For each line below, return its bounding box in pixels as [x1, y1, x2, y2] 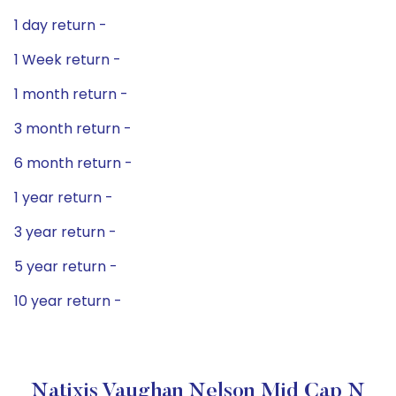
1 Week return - [14, 49, 121, 70]
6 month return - [14, 153, 133, 173]
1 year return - [14, 187, 113, 208]
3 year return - [14, 222, 117, 242]
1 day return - [14, 15, 107, 35]
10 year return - [14, 291, 122, 311]
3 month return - [14, 118, 132, 139]
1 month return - [14, 84, 128, 104]
